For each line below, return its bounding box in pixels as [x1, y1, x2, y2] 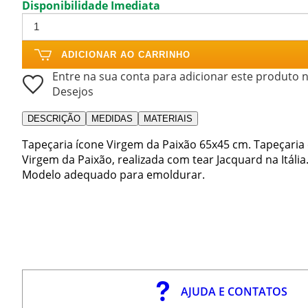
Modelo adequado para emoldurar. [22, 166, 205, 182]
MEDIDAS [91, 113, 133, 124]
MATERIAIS [144, 113, 192, 124]
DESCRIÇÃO [27, 113, 80, 124]
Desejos [52, 83, 93, 99]
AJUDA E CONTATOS [181, 283, 288, 299]
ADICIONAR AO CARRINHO [61, 49, 190, 60]
